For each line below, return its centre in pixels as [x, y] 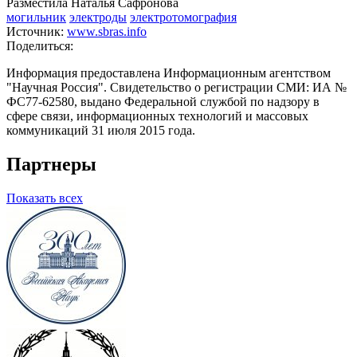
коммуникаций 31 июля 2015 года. [101, 131]
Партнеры [51, 165]
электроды [98, 18]
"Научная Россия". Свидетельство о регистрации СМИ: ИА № [177, 88]
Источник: [37, 32]
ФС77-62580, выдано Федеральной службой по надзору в [163, 102]
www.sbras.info [107, 32]
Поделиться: [40, 46]
